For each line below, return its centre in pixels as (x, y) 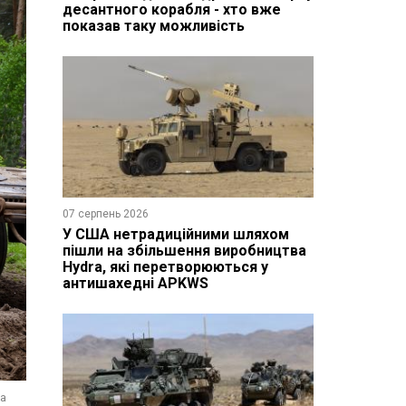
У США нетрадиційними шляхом (175, 234)
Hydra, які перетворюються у (165, 266)
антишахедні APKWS (135, 283)
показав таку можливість (153, 25)
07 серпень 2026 (105, 213)
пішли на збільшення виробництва (184, 250)
